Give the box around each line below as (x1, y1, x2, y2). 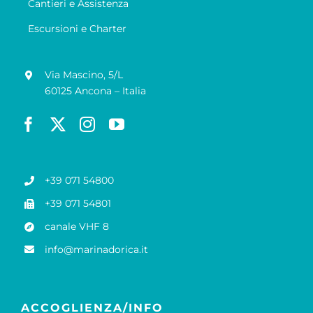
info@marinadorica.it (44, 242, 148, 256)
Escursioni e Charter (27, 22, 126, 36)
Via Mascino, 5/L (44, 68, 123, 82)
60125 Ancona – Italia (44, 85, 146, 98)
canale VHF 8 (44, 219, 109, 233)
